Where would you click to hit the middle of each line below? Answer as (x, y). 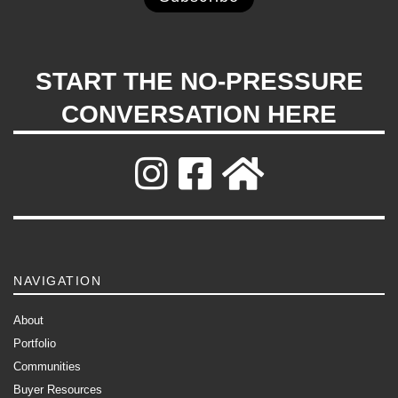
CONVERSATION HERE (199, 114)
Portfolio (35, 343)
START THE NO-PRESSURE (199, 81)
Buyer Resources (58, 390)
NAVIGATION (57, 281)
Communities (47, 366)
